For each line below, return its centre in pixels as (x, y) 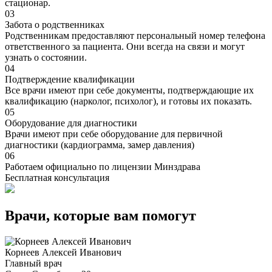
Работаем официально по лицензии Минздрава (103, 167)
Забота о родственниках (55, 25)
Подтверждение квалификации (70, 80)
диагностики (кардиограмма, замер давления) (100, 145)
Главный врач (33, 263)
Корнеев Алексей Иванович (63, 252)
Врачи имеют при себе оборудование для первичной (114, 134)
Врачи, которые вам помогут (100, 216)
